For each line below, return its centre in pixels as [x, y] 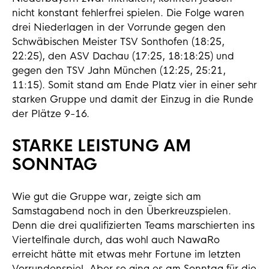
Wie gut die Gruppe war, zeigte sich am [107, 197]
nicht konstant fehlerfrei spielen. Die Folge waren [128, 13]
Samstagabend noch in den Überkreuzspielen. [122, 211]
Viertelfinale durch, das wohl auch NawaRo [116, 240]
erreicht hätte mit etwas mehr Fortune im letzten [126, 254]
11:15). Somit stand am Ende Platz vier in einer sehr [134, 85]
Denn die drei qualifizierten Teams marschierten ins [133, 225]
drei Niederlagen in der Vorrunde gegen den [119, 27]
